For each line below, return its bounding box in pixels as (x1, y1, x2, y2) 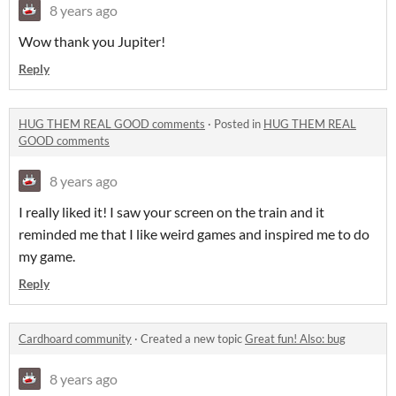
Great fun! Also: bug (245, 331, 346, 346)
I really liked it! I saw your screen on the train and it (19, 202, 324, 220)
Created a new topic (141, 331, 245, 346)
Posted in (214, 116, 263, 131)
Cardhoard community (19, 331, 132, 346)
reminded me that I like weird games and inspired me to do (19, 225, 369, 242)
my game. (19, 247, 78, 264)
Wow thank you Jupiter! (19, 32, 165, 49)
